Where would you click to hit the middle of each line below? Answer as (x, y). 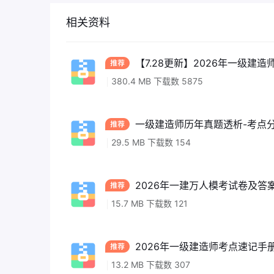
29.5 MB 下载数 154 (151, 142)
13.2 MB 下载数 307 (151, 265)
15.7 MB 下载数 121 (150, 203)
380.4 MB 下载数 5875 (157, 81)
